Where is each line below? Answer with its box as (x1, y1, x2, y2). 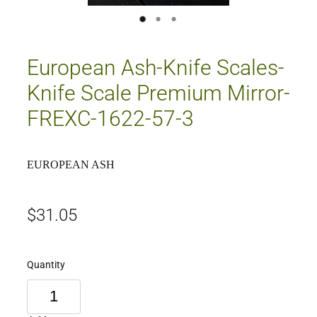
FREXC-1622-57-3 (27, 103, 194, 132)
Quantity (27, 257, 65, 271)
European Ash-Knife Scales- (27, 52, 284, 81)
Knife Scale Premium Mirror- (27, 77, 290, 106)
